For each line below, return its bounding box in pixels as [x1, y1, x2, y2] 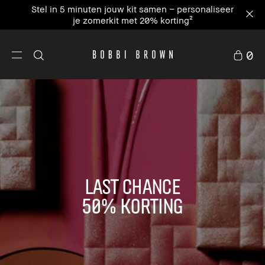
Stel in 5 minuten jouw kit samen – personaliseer [31, 4, 234, 14]
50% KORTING [81, 192, 182, 218]
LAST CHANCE [83, 172, 180, 198]
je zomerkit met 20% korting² [72, 15, 193, 25]
